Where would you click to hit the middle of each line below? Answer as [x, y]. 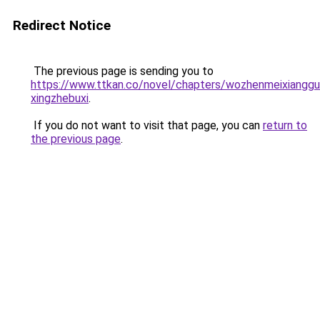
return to [285, 125]
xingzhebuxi [60, 98]
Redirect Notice [62, 25]
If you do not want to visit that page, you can [147, 125]
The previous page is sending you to [122, 71]
